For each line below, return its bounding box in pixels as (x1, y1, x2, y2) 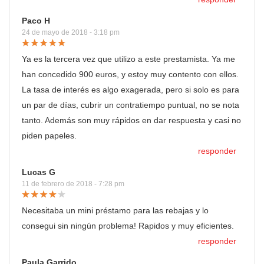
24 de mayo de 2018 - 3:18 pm (22, 28, 120, 37)
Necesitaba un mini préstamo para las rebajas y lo (22, 206, 209, 215)
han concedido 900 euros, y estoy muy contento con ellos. (22, 70, 239, 79)
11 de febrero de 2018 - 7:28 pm (22, 180, 124, 188)
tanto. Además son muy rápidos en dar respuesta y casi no (22, 115, 241, 125)
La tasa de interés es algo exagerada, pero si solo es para (22, 85, 239, 94)
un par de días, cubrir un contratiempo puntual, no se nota (22, 100, 239, 110)
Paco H (22, 16, 50, 25)
